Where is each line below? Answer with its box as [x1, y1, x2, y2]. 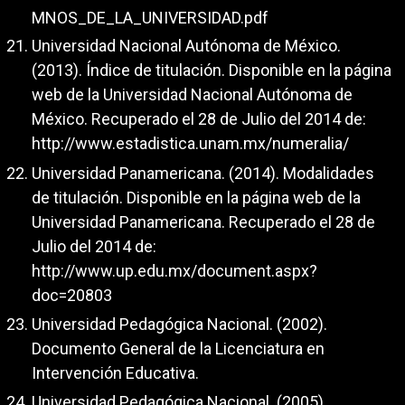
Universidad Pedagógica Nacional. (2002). [32, 315, 327, 334]
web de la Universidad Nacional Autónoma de [32, 85, 353, 105]
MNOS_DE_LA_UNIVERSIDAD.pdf [32, 7, 268, 27]
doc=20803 [32, 285, 112, 305]
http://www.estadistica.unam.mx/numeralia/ [32, 134, 349, 154]
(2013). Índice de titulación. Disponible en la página [32, 61, 391, 80]
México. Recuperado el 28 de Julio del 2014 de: [32, 109, 366, 129]
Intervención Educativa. [32, 363, 199, 383]
